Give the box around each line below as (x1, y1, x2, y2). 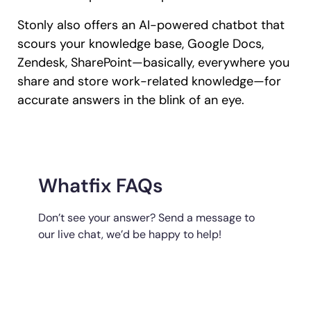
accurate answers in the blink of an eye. (17, 91, 244, 108)
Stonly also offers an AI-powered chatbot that (17, 16, 285, 33)
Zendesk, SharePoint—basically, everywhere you (17, 53, 289, 71)
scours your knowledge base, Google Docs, (17, 35, 264, 52)
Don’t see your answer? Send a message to (38, 210, 255, 225)
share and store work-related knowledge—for (17, 72, 281, 90)
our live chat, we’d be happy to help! (38, 226, 221, 242)
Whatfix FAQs (38, 172, 163, 199)
